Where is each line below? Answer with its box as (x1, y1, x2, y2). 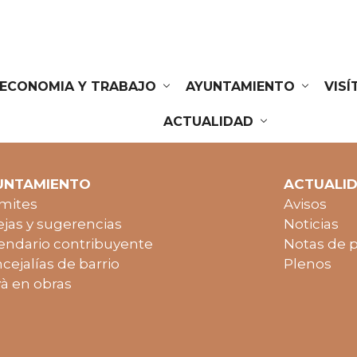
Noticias (284, 216, 339, 233)
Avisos (284, 196, 327, 213)
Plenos (284, 256, 331, 273)
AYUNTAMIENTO (186, 79, 300, 94)
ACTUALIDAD (163, 114, 258, 129)
